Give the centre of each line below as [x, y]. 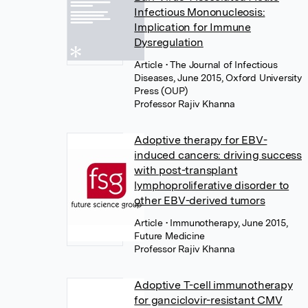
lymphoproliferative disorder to [212, 185]
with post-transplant [186, 170]
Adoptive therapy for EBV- [201, 140]
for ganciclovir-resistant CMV [208, 300]
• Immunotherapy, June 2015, [227, 223]
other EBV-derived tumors [200, 200]
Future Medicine [169, 236]
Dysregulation [169, 42]
